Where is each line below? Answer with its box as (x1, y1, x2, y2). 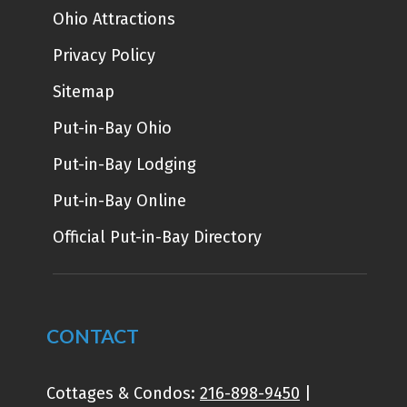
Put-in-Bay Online (52, 191, 186, 211)
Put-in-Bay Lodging (52, 154, 196, 174)
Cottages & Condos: (46, 383, 200, 403)
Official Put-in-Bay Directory (52, 227, 262, 247)
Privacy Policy (52, 45, 155, 65)
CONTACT (46, 324, 139, 347)
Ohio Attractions (52, 9, 175, 29)
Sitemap (52, 82, 114, 102)
